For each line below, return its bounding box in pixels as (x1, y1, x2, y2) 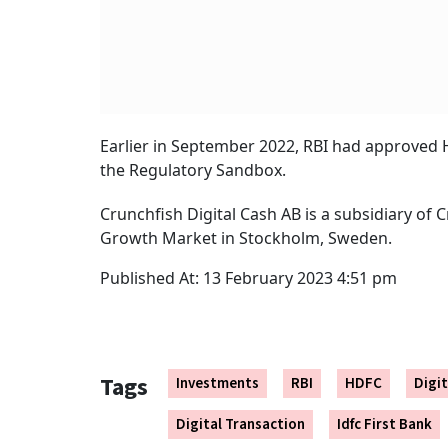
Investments (176, 373, 259, 395)
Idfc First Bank (337, 414, 432, 436)
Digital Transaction (176, 414, 305, 436)
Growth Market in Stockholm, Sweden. (100, 227, 392, 250)
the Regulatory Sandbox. (100, 159, 286, 182)
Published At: (100, 267, 203, 290)
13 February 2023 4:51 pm (203, 267, 397, 290)
